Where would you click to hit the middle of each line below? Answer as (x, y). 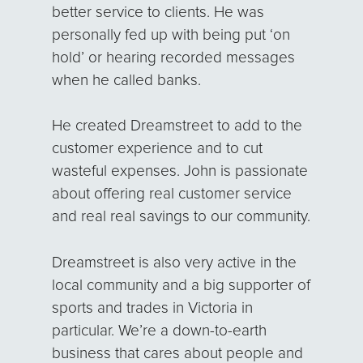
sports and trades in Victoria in (153, 308)
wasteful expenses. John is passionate (180, 172)
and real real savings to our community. (181, 217)
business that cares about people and (178, 353)
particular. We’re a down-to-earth (160, 331)
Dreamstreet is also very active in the (175, 263)
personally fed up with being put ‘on (171, 35)
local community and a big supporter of (181, 285)
